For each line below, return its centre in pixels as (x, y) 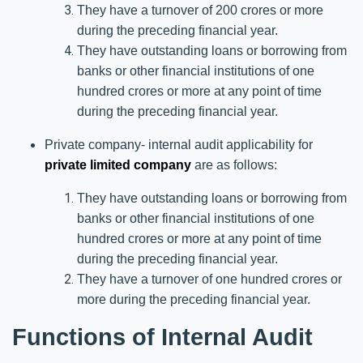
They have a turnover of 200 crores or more (200, 10)
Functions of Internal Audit (162, 336)
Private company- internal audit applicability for (179, 144)
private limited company (118, 164)
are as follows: (234, 164)
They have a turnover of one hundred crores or (209, 279)
